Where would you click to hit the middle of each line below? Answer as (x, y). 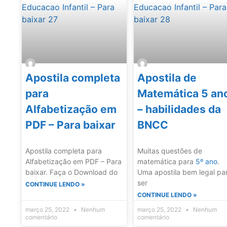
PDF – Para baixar (70, 125)
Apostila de (167, 78)
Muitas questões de (170, 151)
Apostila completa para (64, 151)
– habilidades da (179, 109)
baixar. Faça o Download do (71, 172)
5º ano (207, 162)
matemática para (167, 162)
